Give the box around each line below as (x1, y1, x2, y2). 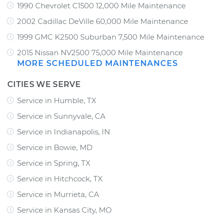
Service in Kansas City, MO (17, 205, 112, 215)
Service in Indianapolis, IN (17, 127, 110, 136)
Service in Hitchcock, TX (17, 174, 103, 183)
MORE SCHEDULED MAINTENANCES (17, 59, 178, 68)
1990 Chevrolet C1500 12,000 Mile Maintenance (17, 1, 186, 10)
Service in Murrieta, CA (17, 190, 99, 199)
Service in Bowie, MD (17, 143, 92, 152)
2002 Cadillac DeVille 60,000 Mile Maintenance (17, 17, 188, 26)
